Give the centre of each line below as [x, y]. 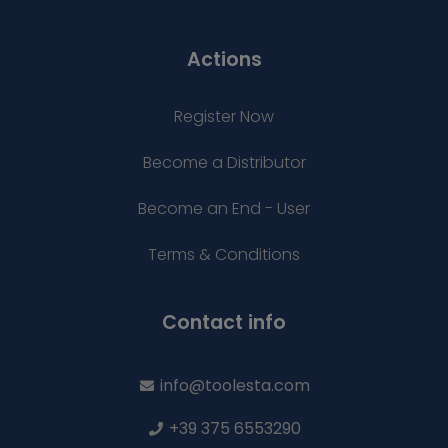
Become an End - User [224, 208]
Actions [224, 59]
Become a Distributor [224, 162]
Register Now [224, 116]
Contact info [224, 322]
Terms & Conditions [224, 254]
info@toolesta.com [235, 385]
